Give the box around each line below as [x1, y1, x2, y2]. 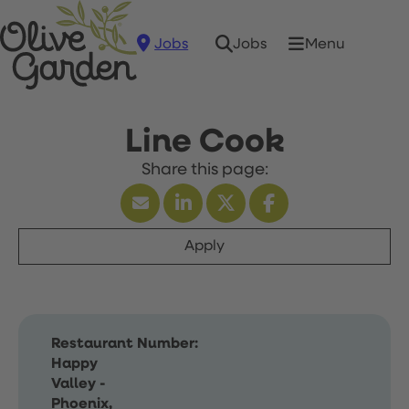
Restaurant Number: [51, 337, 198, 351]
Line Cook [125, 126, 284, 159]
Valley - [51, 377, 106, 392]
